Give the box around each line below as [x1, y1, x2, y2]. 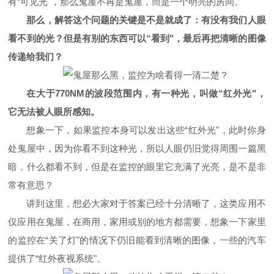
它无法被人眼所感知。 [8, 106, 100, 117]
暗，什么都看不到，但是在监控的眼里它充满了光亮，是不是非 [8, 161, 266, 172]
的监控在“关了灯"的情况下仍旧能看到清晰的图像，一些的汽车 [8, 235, 266, 246]
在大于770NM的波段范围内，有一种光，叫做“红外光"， [26, 88, 266, 99]
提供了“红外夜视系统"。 [8, 253, 106, 264]
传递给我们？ [8, 51, 64, 62]
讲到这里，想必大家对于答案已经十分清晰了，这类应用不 [26, 198, 266, 209]
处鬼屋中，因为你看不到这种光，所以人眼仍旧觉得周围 [8, 143, 239, 154]
